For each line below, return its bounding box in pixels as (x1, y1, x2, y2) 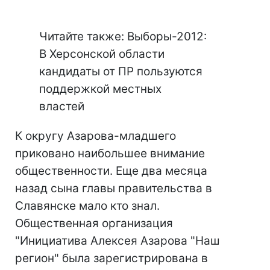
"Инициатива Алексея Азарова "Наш (15, 234, 220, 248)
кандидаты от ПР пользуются (39, 64, 202, 78)
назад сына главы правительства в (15, 181, 212, 195)
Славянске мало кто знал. (15, 199, 160, 213)
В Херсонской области (39, 47, 165, 61)
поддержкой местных (39, 82, 162, 96)
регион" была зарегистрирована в (15, 251, 208, 265)
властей (39, 99, 84, 113)
